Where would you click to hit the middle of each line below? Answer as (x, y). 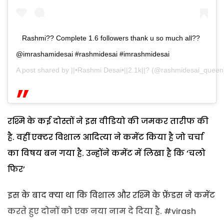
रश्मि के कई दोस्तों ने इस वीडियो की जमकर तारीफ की (108, 121)
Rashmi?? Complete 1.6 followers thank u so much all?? (111, 38)
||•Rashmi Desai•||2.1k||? (110, 70)
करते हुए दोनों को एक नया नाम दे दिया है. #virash (102, 211)
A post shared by (43, 70)
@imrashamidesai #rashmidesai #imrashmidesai (93, 54)
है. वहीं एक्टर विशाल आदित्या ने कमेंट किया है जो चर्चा (105, 137)
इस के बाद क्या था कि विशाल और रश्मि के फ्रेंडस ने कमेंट (111, 195)
